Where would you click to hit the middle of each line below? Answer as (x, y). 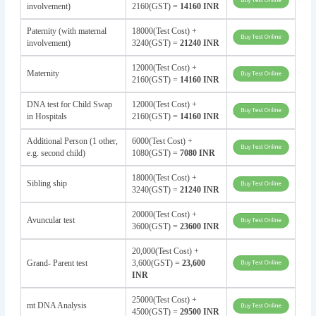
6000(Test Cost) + (162, 141)
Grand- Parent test (57, 263)
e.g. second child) (56, 153)
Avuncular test (50, 220)
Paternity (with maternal (66, 31)
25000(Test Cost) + (164, 299)
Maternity (43, 73)
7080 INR (197, 153)
